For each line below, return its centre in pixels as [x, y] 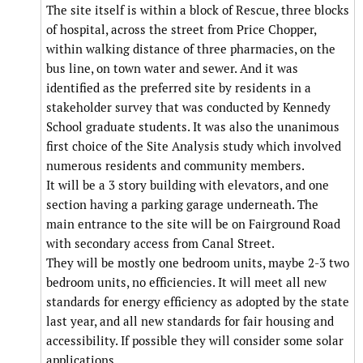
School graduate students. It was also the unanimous [193, 127]
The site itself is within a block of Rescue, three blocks [198, 11]
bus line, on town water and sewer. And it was [172, 69]
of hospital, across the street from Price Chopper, [181, 30]
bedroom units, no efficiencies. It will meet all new [186, 283]
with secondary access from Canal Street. [160, 244]
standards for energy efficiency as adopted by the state [198, 302]
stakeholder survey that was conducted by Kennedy [188, 108]
